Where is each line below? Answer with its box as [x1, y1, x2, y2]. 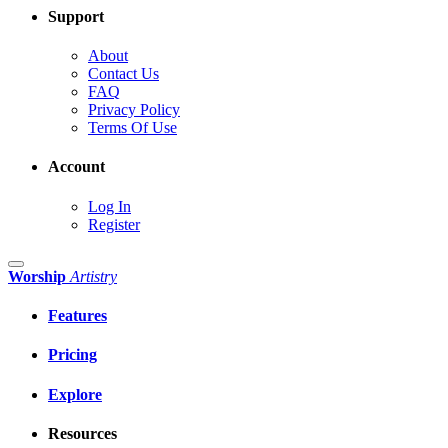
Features [48, 307, 107, 325]
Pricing [48, 346, 97, 364]
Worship [8, 267, 66, 285]
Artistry [70, 267, 117, 285]
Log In [88, 197, 131, 215]
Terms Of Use [88, 119, 177, 137]
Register [88, 215, 140, 233]
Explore [48, 385, 102, 403]
